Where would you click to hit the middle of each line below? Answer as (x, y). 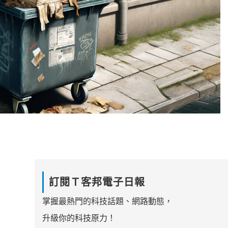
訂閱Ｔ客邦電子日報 (97, 182)
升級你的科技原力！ (79, 218)
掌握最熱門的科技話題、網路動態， (107, 202)
